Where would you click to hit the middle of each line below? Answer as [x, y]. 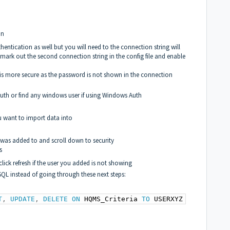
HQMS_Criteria [111, 199]
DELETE [56, 199]
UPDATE [23, 199]
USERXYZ [167, 199]
